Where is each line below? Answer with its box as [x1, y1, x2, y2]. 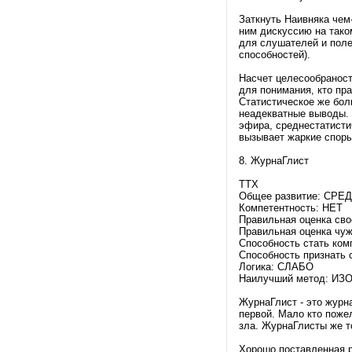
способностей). [239, 49, 310, 60]
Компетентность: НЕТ [239, 202, 343, 214]
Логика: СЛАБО [239, 261, 313, 273]
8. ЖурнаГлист [239, 155, 309, 167]
